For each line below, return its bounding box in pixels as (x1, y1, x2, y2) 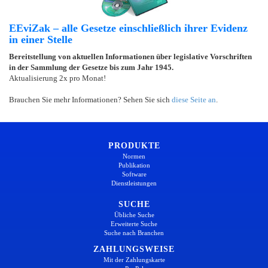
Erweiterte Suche (111, 220, 157, 227)
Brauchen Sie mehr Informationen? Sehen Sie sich (9, 95, 172, 104)
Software (121, 170, 147, 178)
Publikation (118, 161, 150, 169)
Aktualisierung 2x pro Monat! (9, 73, 106, 83)
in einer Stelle (9, 33, 72, 45)
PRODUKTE (108, 141, 160, 150)
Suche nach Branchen (104, 229, 164, 236)
